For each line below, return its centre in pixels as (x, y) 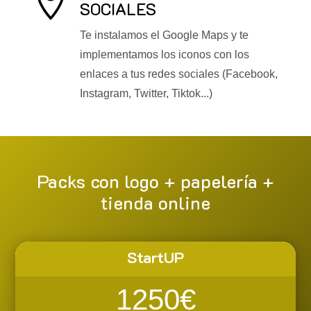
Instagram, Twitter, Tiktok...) (146, 94)
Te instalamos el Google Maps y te (164, 35)
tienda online (155, 203)
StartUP (155, 258)
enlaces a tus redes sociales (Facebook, (178, 74)
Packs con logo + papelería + (155, 182)
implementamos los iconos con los (164, 55)
